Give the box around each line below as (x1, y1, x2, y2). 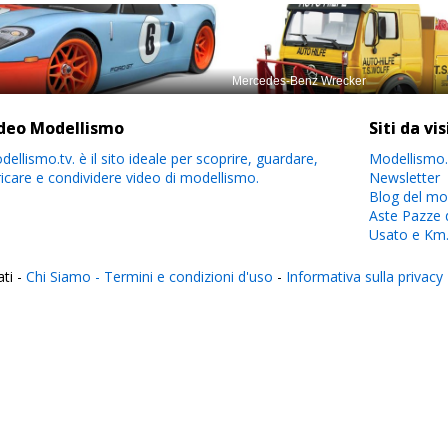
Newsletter (368, 168, 440, 187)
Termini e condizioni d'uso (104, 267, 273, 286)
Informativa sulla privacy (286, 267, 443, 286)
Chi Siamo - (26, 267, 104, 286)
